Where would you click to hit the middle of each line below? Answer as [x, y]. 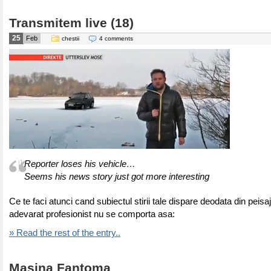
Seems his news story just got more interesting [117, 177]
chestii [70, 38]
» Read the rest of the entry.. [65, 233]
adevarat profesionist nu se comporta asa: [92, 214]
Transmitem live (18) [71, 23]
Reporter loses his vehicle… [80, 164]
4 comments [116, 38]
